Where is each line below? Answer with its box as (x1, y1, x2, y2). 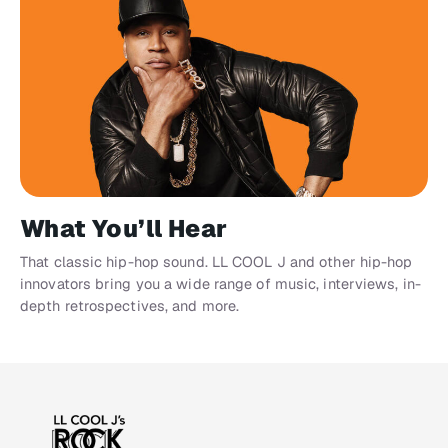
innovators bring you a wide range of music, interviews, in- (20, 274, 421, 294)
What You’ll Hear (20, 213, 228, 245)
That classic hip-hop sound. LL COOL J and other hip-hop (20, 252, 413, 272)
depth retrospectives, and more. (20, 296, 240, 316)
